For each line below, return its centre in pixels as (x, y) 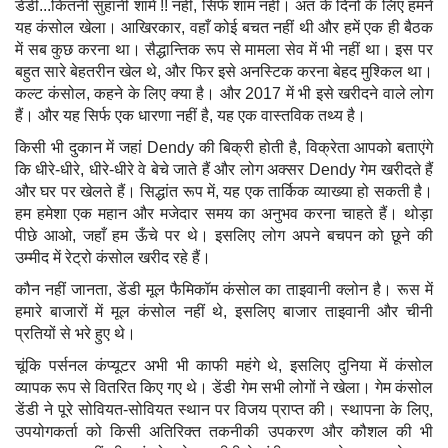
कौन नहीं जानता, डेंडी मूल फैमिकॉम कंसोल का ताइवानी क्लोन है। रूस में (224, 289)
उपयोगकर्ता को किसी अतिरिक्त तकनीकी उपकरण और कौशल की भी (224, 431)
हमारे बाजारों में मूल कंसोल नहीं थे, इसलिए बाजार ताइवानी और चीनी (224, 311)
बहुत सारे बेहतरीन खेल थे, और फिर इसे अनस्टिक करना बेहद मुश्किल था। (224, 71)
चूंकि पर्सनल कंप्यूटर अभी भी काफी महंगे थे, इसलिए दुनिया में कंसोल (224, 365)
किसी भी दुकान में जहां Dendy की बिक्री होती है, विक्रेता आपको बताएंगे (224, 147)
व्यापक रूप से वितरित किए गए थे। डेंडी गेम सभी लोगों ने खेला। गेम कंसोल (224, 387)
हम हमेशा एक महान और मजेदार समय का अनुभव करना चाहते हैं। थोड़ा (224, 213)
